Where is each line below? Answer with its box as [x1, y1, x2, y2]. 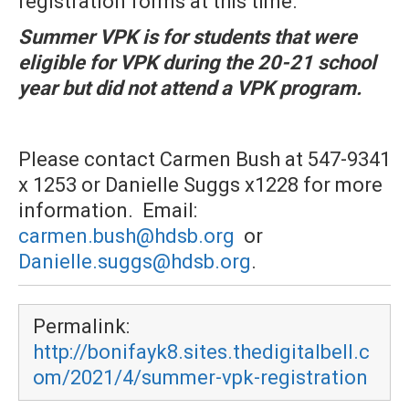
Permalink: [33, 315, 130, 338]
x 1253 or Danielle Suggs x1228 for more [18, 173, 383, 196]
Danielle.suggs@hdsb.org [18, 250, 251, 273]
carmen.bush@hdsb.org [18, 225, 235, 247]
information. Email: [18, 199, 202, 222]
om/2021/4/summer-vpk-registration [33, 366, 368, 389]
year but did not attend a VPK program [18, 77, 356, 100]
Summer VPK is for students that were [18, 26, 357, 48]
